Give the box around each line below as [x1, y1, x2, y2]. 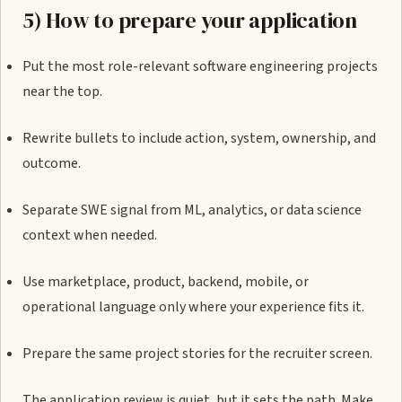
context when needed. [22, 225, 157, 245]
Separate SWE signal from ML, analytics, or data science [22, 200, 362, 220]
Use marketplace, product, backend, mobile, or [22, 272, 309, 292]
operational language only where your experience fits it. [22, 297, 364, 317]
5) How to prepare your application [22, 5, 357, 35]
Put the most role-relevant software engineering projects [22, 57, 378, 76]
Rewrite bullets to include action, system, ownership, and [22, 128, 376, 148]
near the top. [22, 82, 102, 101]
